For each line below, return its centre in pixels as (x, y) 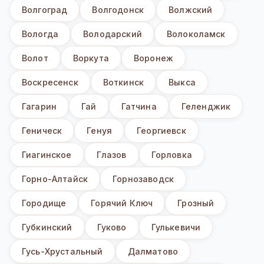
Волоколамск (196, 34)
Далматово (153, 252)
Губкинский (47, 227)
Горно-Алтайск (55, 179)
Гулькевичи (176, 227)
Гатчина (139, 107)
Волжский (191, 10)
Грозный (196, 203)
